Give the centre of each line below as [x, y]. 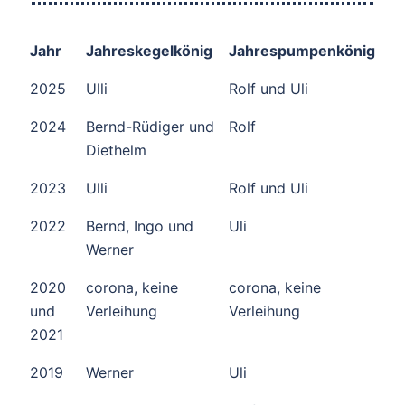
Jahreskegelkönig [149, 50]
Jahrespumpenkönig [302, 50]
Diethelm [116, 150]
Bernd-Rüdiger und [150, 126]
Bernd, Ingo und [140, 226]
